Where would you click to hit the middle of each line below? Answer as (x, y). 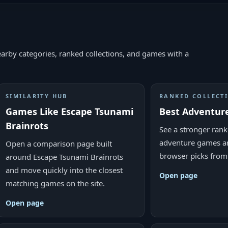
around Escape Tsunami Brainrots (64, 157)
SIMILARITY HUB (37, 96)
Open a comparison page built (59, 144)
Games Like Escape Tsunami (69, 111)
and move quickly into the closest (64, 170)
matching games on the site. (55, 183)
